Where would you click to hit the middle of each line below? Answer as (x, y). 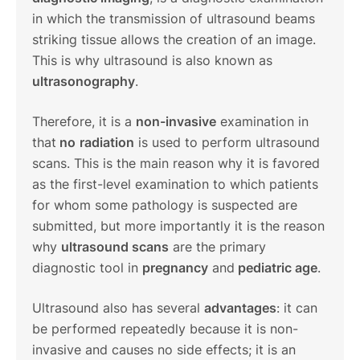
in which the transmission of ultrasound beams (174, 18)
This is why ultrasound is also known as (152, 60)
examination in (262, 121)
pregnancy (175, 267)
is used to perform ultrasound (227, 142)
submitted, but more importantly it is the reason (178, 225)
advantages (240, 307)
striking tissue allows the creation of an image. (174, 39)
